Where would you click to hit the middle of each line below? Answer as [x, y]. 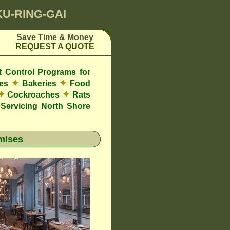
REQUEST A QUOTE [55, 46]
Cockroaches [34, 95]
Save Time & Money [55, 37]
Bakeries [39, 83]
